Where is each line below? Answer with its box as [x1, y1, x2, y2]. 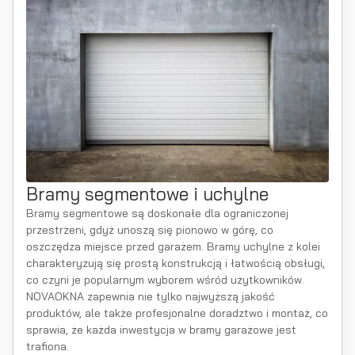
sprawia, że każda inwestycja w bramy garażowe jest [26, 323, 296, 337]
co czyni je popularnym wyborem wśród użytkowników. [26, 273, 304, 287]
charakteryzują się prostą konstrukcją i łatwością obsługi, [26, 256, 325, 270]
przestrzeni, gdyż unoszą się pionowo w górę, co [26, 223, 273, 237]
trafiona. [26, 339, 69, 353]
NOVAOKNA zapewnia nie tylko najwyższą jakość [26, 289, 275, 303]
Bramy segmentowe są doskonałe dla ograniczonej [26, 206, 288, 220]
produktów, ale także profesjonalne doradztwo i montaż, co [26, 306, 328, 320]
